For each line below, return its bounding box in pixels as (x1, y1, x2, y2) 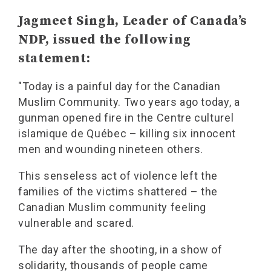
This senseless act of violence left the (18, 169, 218, 182)
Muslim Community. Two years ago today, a (18, 96, 240, 108)
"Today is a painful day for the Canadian (18, 80, 221, 93)
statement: (18, 50, 91, 67)
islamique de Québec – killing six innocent (18, 127, 236, 140)
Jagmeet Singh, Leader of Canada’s (18, 13, 247, 29)
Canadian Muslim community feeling (18, 201, 207, 214)
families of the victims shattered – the (18, 185, 218, 198)
